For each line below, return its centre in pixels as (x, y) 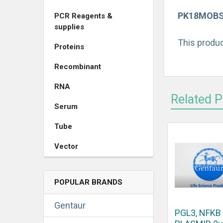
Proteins (69, 47)
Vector (66, 146)
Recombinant (78, 66)
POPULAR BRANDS (88, 182)
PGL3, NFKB (198, 213)
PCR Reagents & (83, 16)
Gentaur (70, 205)
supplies (69, 27)
